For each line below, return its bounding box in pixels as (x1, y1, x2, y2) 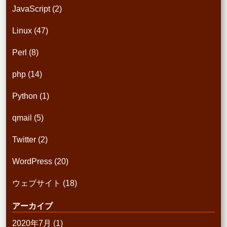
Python (12, 92, 37, 101)
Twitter (12, 135, 36, 144)
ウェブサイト (12, 179, 61, 188)
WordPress (12, 157, 52, 166)
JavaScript (12, 5, 50, 14)
